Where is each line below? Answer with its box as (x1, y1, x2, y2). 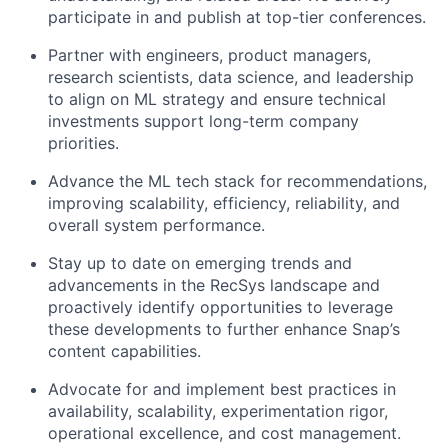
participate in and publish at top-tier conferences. (48, 6, 426, 27)
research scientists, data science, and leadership (48, 66, 414, 87)
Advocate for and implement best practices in (48, 378, 396, 399)
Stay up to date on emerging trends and (48, 252, 352, 273)
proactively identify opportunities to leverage (48, 296, 393, 317)
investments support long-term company (48, 110, 359, 131)
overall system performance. (48, 214, 265, 235)
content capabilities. (48, 340, 201, 361)
